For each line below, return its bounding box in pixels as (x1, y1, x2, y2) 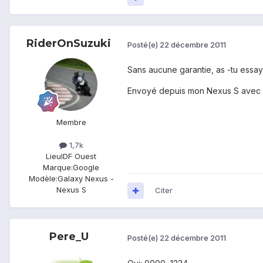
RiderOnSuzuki (26, 37, 111, 50)
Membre (56, 117, 86, 127)
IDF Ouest (61, 151, 96, 161)
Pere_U (49, 230, 89, 244)
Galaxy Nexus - (57, 174, 114, 184)
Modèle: (28, 174, 58, 184)
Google (73, 163, 99, 173)
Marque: (43, 163, 73, 173)
